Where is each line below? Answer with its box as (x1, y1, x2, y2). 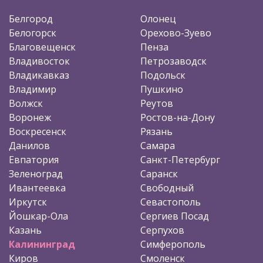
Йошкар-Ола (9, 209, 68, 222)
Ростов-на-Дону (140, 110, 215, 124)
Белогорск (9, 26, 56, 39)
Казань (9, 223, 42, 237)
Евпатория (9, 153, 59, 166)
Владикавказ (9, 68, 69, 82)
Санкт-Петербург (140, 153, 220, 166)
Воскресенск (9, 124, 66, 138)
